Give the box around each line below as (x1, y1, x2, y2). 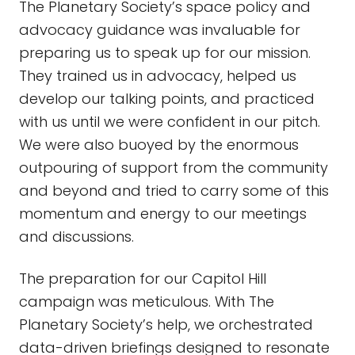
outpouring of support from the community (19, 158, 328, 177)
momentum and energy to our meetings (19, 204, 307, 223)
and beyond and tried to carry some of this (19, 181, 329, 200)
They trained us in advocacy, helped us (19, 66, 296, 86)
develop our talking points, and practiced (19, 89, 315, 109)
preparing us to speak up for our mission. (19, 43, 311, 63)
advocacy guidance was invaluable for (19, 20, 300, 40)
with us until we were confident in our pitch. (19, 112, 320, 132)
